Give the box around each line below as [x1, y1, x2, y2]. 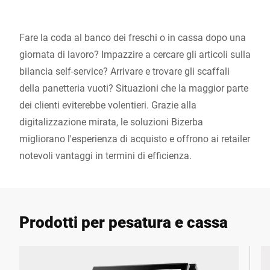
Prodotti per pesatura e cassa [19, 212, 228, 232]
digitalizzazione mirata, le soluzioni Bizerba [19, 115, 203, 128]
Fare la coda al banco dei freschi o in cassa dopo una [19, 31, 246, 43]
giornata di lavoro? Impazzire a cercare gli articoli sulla [19, 48, 251, 60]
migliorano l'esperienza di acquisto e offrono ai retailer [19, 132, 250, 145]
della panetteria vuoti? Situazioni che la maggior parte [19, 81, 248, 94]
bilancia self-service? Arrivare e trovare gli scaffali [19, 64, 230, 77]
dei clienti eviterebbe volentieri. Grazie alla [19, 98, 196, 111]
